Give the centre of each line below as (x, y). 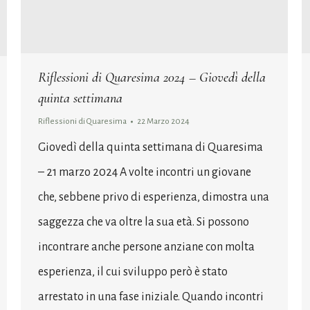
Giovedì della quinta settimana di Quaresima (152, 147)
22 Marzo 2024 (163, 121)
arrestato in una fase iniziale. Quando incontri (151, 297)
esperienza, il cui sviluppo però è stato (133, 272)
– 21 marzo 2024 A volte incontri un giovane (145, 172)
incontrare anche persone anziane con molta (146, 247)
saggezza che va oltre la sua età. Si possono (144, 222)
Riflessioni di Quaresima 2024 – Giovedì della (152, 77)
